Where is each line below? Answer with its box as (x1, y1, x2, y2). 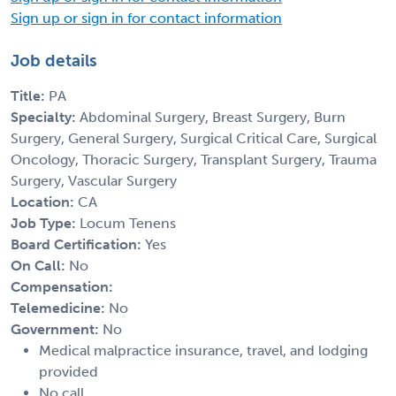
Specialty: (11, 108, 80, 126)
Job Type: (11, 214, 80, 232)
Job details (11, 49, 97, 71)
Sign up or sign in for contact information (11, 9, 282, 27)
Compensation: (11, 278, 113, 295)
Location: (11, 193, 78, 210)
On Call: (11, 256, 69, 274)
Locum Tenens (80, 214, 176, 232)
